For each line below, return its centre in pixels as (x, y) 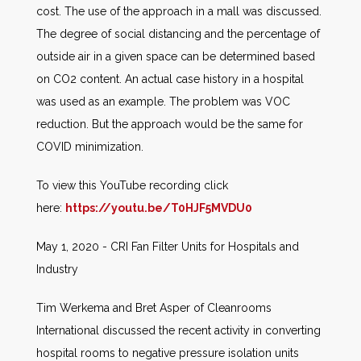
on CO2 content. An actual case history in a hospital (170, 79)
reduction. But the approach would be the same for (170, 124)
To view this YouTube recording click (132, 185)
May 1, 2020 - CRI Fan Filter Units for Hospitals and (168, 246)
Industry (57, 269)
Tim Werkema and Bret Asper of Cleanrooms (154, 307)
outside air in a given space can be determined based (176, 56)
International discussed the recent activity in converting (178, 330)
